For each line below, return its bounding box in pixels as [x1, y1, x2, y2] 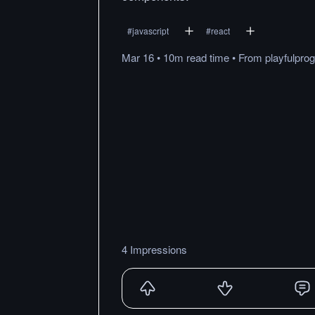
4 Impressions [122, 241, 187, 257]
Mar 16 [122, 50, 154, 65]
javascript [132, 25, 169, 37]
